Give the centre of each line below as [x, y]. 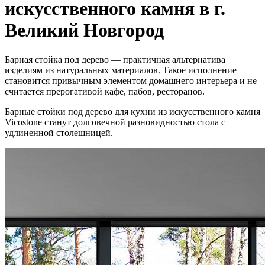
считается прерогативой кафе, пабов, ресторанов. [105, 91]
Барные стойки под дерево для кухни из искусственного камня [132, 111]
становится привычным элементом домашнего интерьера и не [131, 80]
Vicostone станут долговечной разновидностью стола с [115, 122]
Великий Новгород [84, 30]
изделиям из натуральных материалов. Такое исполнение [121, 70]
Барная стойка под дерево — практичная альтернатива [115, 59]
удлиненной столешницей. [59, 132]
